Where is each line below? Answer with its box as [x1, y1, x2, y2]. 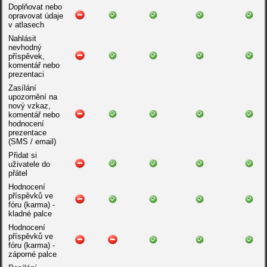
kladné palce [8, 209, 52, 218]
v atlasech [8, 20, 44, 29]
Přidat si [8, 151, 37, 160]
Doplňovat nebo [8, 2, 62, 11]
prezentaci [8, 70, 44, 79]
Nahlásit [8, 34, 36, 43]
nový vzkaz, [8, 101, 51, 110]
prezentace [8, 128, 46, 137]
